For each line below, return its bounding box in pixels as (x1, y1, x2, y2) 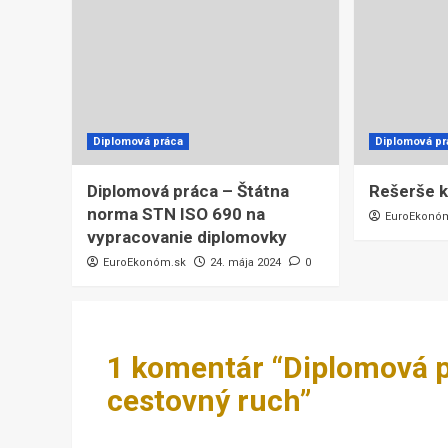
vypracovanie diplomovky (87, 227, 287, 248)
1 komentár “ (107, 350, 283, 386)
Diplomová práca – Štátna (87, 181, 289, 202)
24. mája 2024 (210, 256, 281, 270)
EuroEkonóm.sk (103, 256, 186, 270)
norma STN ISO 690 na (87, 204, 265, 225)
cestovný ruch (107, 383, 300, 419)
